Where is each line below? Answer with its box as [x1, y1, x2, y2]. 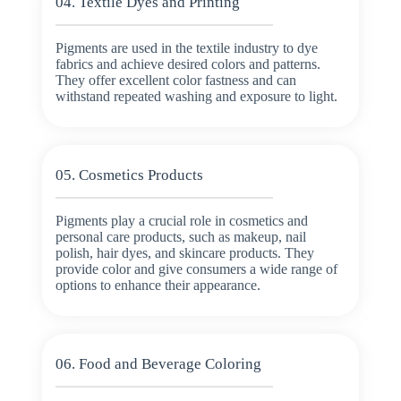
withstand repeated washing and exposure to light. [55, 88, 337, 104]
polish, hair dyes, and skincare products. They [55, 244, 314, 260]
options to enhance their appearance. [55, 277, 260, 293]
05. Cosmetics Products [55, 166, 203, 183]
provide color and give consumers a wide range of [55, 260, 337, 277]
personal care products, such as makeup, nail [55, 228, 306, 244]
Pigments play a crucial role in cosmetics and [55, 212, 308, 228]
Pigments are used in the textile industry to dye [55, 39, 318, 55]
